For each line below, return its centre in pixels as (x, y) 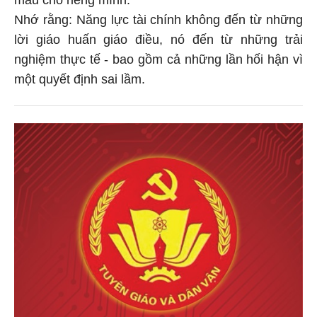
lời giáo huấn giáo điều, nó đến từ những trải (158, 37)
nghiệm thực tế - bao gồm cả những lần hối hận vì (158, 57)
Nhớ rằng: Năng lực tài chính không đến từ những (158, 17)
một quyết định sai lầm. (80, 77)
